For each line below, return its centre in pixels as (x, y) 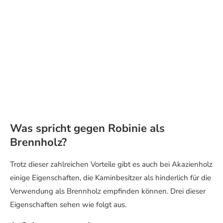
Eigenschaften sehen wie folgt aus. (68, 205)
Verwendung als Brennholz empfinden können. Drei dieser (108, 191)
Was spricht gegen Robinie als (87, 128)
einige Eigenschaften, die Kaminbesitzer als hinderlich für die (111, 178)
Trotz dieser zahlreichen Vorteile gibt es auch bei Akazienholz (111, 164)
